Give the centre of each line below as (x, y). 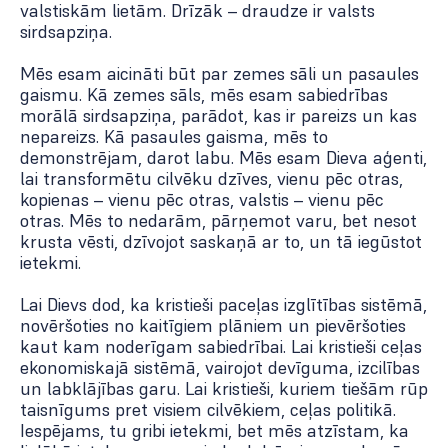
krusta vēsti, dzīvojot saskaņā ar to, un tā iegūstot (221, 242)
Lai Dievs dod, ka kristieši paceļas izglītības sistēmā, (223, 305)
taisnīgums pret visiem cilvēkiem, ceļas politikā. (208, 410)
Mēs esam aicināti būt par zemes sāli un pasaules (219, 74)
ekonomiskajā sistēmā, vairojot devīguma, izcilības (220, 368)
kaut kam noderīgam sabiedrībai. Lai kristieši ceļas (221, 347)
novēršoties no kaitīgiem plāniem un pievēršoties (213, 326)
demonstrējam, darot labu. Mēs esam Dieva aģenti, (223, 158)
